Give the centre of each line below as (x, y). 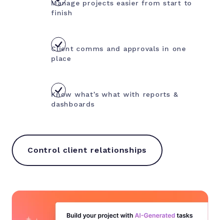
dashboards (73, 104)
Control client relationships (87, 150)
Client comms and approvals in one (119, 48)
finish (62, 13)
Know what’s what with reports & (115, 94)
